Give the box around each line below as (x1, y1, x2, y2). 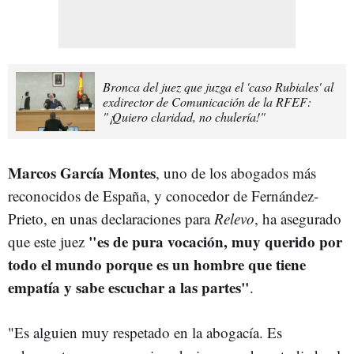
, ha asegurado (254, 209, 341, 229)
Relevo (214, 209, 254, 229)
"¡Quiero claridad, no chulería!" (103, 108, 265, 126)
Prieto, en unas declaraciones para (8, 209, 214, 229)
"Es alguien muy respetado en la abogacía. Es (8, 322, 282, 343)
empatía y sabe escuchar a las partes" (8, 277, 250, 299)
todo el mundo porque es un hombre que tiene (8, 254, 306, 276)
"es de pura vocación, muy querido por (88, 231, 342, 253)
